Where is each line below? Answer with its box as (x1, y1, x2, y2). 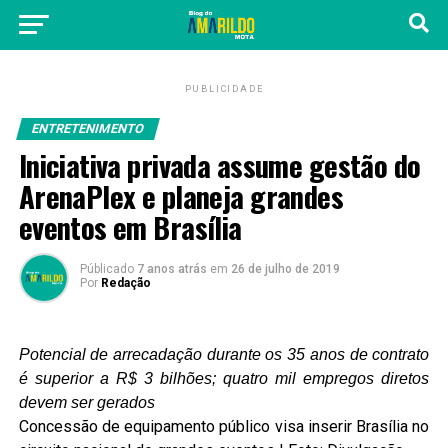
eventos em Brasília (18, 206, 242, 248)
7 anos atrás (136, 262, 210, 276)
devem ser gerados (18, 394, 155, 411)
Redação (100, 276, 151, 290)
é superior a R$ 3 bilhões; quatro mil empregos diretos (18, 370, 430, 387)
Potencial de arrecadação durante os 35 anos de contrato (18, 346, 430, 363)
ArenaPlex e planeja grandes (18, 175, 344, 217)
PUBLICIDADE (184, 84, 264, 94)
